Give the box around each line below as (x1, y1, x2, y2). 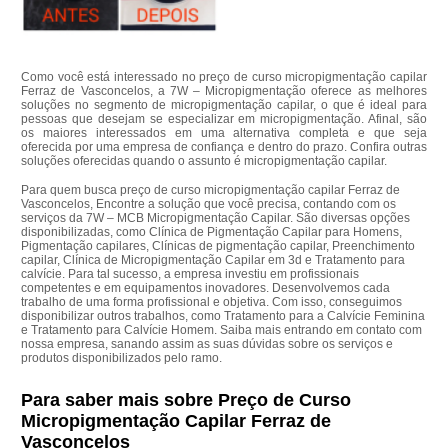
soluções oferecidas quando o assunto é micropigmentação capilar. (21, 153, 388, 168)
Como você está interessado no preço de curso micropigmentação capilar (21, 69, 427, 84)
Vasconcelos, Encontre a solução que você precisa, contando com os (21, 196, 397, 211)
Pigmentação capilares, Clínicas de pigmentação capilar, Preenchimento (21, 238, 416, 253)
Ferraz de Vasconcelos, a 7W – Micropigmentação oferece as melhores (21, 83, 427, 98)
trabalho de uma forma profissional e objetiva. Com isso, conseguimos (21, 294, 403, 309)
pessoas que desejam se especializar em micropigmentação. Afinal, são (21, 111, 427, 126)
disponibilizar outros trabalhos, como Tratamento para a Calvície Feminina (21, 308, 426, 323)
